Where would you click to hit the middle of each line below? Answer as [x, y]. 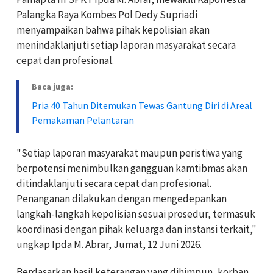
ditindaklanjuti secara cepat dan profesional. [114, 183]
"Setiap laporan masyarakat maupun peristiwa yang [129, 153]
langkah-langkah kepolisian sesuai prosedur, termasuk [136, 214]
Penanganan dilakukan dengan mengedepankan [122, 198]
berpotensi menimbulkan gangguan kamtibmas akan [132, 168]
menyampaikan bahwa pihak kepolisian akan [113, 30]
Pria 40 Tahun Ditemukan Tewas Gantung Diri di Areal [142, 105]
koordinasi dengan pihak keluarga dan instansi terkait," [136, 229]
